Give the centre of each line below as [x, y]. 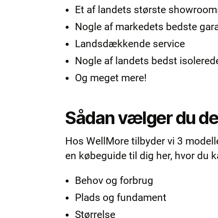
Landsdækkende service [130, 44]
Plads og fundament [121, 197]
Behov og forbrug [114, 180]
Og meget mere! [111, 78]
